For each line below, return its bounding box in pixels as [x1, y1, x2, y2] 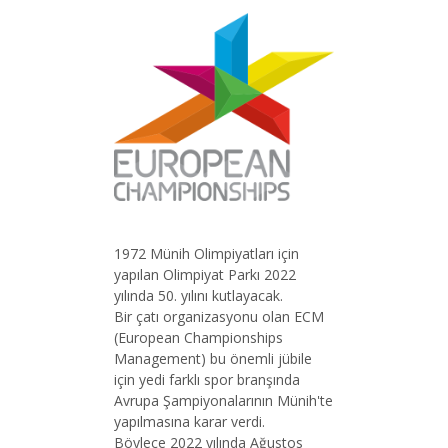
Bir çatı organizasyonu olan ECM [114, 306, 324, 326]
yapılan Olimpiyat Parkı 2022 [114, 264, 296, 284]
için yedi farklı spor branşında [114, 369, 300, 389]
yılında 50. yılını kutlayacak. [114, 285, 287, 305]
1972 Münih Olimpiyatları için [114, 243, 299, 263]
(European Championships [114, 327, 283, 347]
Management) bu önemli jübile [114, 348, 312, 368]
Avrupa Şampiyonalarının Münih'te [114, 390, 333, 410]
